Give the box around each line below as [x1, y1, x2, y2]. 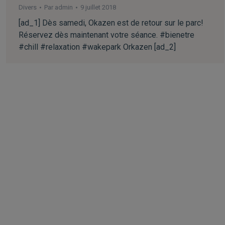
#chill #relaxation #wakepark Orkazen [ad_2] [19, 42, 176, 52]
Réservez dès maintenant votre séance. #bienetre [19, 30, 194, 40]
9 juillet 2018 [80, 3, 116, 11]
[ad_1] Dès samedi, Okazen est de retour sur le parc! [19, 18, 203, 28]
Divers [19, 3, 37, 11]
